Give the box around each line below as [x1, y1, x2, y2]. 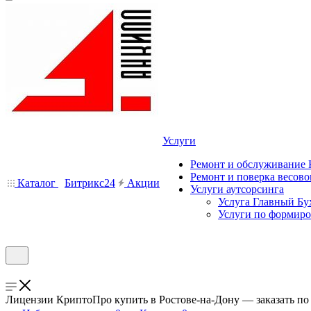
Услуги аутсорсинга [190, 183, 284, 195]
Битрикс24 [65, 177, 115, 189]
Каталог [15, 177, 58, 189]
